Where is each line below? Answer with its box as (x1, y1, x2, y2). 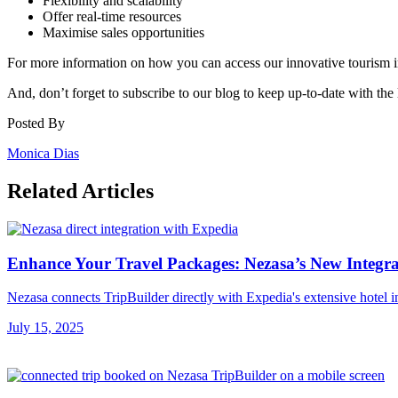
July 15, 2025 (7, 320, 84, 336)
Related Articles (7, 179, 154, 203)
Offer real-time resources (43, 9, 181, 25)
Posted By (7, 115, 65, 131)
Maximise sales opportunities (43, 25, 204, 41)
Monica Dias (7, 146, 79, 162)
